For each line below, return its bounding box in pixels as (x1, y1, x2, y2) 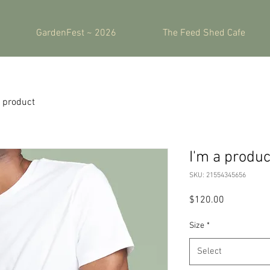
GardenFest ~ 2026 (36, 27, 116, 39)
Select (197, 246, 222, 257)
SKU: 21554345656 (189, 171, 246, 180)
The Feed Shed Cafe (163, 27, 245, 39)
